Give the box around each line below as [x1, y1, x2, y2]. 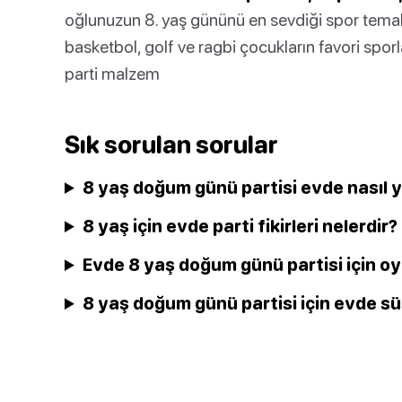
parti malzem [65, 63, 160, 83]
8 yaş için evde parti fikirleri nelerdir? [83, 215, 398, 236]
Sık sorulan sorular [65, 130, 278, 159]
